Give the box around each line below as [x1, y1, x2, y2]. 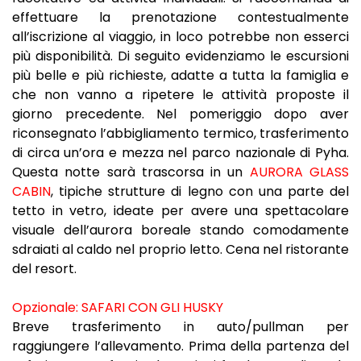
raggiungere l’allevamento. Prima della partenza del [12, 336, 349, 355]
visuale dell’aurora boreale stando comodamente [12, 220, 349, 239]
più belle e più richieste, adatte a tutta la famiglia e [12, 65, 349, 85]
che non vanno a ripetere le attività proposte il [12, 85, 349, 104]
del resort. [12, 259, 77, 278]
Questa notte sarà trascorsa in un [12, 162, 250, 181]
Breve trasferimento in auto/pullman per [12, 317, 349, 336]
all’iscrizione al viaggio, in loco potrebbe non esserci [12, 27, 349, 46]
